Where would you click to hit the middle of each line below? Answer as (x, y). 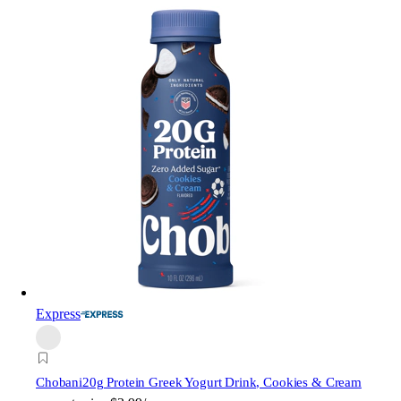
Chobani (59, 383)
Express (58, 314)
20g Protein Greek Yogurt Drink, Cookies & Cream (222, 383)
